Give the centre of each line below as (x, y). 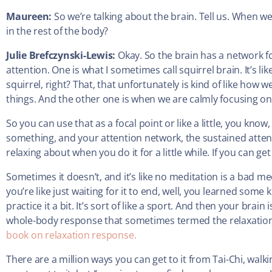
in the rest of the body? (57, 31)
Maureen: (30, 17)
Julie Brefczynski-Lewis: (62, 56)
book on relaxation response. (71, 235)
